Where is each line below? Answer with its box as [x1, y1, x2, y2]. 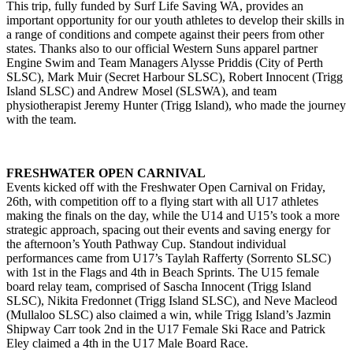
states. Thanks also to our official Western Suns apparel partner [6, 42, 318, 56]
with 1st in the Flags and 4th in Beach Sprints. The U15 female [6, 266, 319, 280]
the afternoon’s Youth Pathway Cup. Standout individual [6, 237, 286, 251]
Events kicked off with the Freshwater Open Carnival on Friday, [6, 180, 325, 195]
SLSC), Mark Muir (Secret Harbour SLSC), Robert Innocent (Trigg [6, 70, 343, 84]
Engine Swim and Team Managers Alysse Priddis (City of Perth [6, 56, 323, 70]
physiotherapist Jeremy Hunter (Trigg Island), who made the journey [6, 98, 346, 113]
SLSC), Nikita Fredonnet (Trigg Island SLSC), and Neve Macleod [6, 294, 337, 308]
